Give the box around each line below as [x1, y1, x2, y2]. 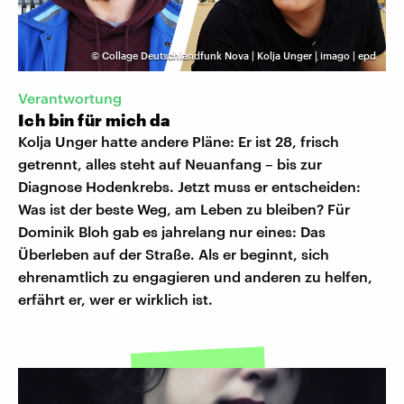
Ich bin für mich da [18, 110, 171, 131]
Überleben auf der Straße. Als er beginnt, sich [18, 245, 329, 263]
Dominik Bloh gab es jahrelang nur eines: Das [18, 223, 326, 241]
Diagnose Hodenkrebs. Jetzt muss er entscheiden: [18, 178, 361, 196]
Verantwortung [18, 89, 122, 107]
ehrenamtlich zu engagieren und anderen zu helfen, [18, 268, 372, 286]
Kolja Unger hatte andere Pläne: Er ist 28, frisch [18, 133, 339, 151]
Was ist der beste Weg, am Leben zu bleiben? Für [18, 200, 350, 218]
